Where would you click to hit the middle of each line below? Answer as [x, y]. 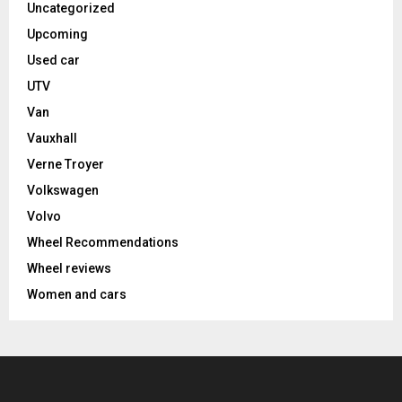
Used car [53, 61]
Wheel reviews [69, 269]
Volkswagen [63, 191]
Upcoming [57, 35]
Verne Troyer [66, 165]
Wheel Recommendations [103, 243]
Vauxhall [52, 139]
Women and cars [77, 295]
